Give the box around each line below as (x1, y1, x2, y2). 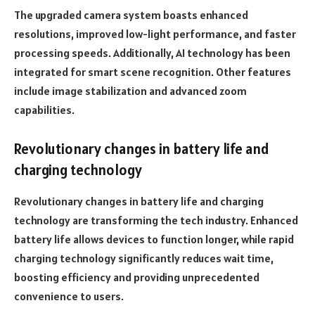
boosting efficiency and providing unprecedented (14, 269, 259, 284)
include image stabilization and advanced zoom (14, 83, 247, 98)
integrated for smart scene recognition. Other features (14, 64, 291, 79)
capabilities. (14, 102, 75, 117)
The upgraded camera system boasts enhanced (14, 7, 248, 22)
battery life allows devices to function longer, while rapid (14, 231, 294, 246)
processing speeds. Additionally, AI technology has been (14, 45, 290, 60)
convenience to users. (14, 288, 124, 303)
